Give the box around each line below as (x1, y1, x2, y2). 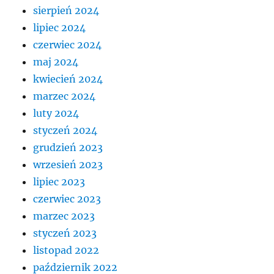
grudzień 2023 (33, 141, 103, 154)
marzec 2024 (33, 90, 96, 103)
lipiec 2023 (33, 176, 86, 188)
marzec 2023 (33, 210, 95, 223)
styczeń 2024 (33, 124, 98, 137)
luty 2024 (33, 107, 80, 120)
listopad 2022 (33, 244, 100, 257)
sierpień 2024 (33, 4, 100, 17)
